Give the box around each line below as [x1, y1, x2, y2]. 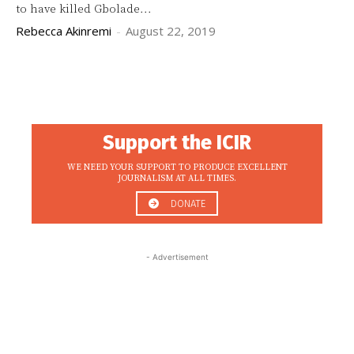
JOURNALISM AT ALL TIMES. [118, 172, 236, 184]
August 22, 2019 [126, 22, 216, 39]
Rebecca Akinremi [16, 22, 111, 39]
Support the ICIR [103, 130, 251, 155]
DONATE [171, 197, 205, 209]
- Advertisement [145, 251, 209, 262]
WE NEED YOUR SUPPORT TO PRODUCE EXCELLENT [66, 161, 288, 173]
